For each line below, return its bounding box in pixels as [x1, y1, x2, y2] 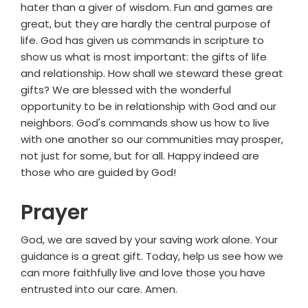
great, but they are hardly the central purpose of [21, 16, 271, 32]
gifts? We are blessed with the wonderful [21, 82, 231, 98]
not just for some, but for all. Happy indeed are [21, 148, 259, 164]
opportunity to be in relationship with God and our [21, 99, 276, 114]
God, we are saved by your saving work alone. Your [21, 232, 278, 247]
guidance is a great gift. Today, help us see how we [21, 249, 283, 264]
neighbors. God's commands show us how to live [21, 115, 269, 131]
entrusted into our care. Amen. [21, 282, 177, 297]
